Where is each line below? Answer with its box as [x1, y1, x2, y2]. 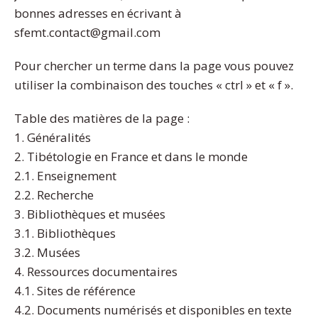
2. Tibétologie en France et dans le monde [14, 148, 248, 165]
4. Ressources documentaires [14, 263, 177, 280]
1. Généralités [14, 129, 91, 146]
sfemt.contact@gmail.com [14, 24, 160, 41]
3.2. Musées [14, 244, 80, 261]
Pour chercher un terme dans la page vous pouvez [14, 57, 294, 75]
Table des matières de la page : [14, 110, 190, 127]
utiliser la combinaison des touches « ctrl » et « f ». [14, 77, 293, 94]
